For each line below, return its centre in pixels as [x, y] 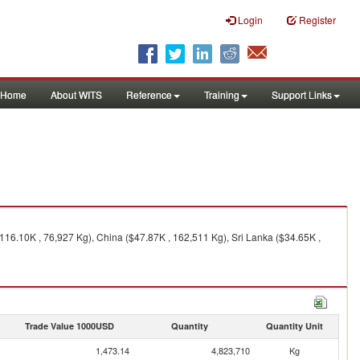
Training [222, 94]
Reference [149, 94]
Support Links [302, 94]
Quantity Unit [294, 326]
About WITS [76, 94]
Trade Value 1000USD [69, 326]
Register [317, 20]
